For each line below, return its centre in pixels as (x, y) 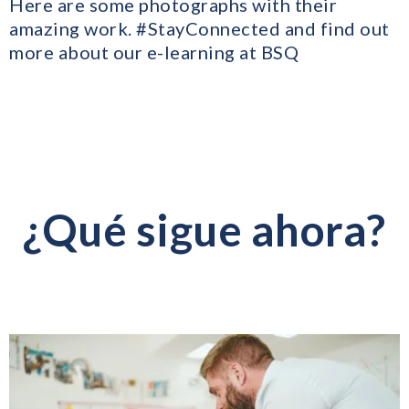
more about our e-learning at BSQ (154, 52)
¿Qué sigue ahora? (204, 229)
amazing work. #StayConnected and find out (199, 28)
